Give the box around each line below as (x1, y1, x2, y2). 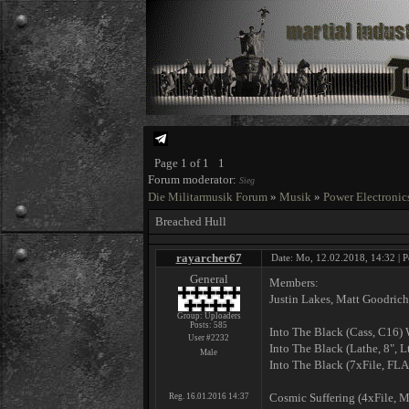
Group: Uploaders (176, 311, 241, 320)
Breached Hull (155, 215, 226, 228)
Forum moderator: (148, 173, 239, 186)
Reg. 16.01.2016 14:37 (168, 392, 249, 401)
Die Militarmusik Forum (148, 190, 267, 204)
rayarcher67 (175, 251, 242, 265)
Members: (269, 276, 319, 289)
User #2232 (188, 333, 229, 342)
